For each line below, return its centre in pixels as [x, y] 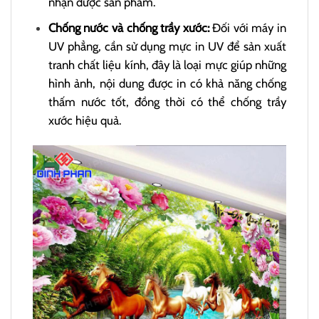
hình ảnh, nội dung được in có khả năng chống [167, 83]
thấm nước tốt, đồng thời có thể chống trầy [167, 101]
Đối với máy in [250, 27]
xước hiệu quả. [84, 120]
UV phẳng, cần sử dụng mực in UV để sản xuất [167, 46]
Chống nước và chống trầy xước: [130, 27]
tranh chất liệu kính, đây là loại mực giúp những [167, 64]
